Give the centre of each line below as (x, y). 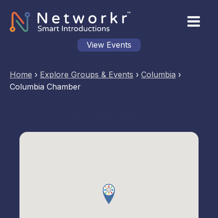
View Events (109, 45)
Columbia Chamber (45, 87)
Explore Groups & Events (87, 74)
